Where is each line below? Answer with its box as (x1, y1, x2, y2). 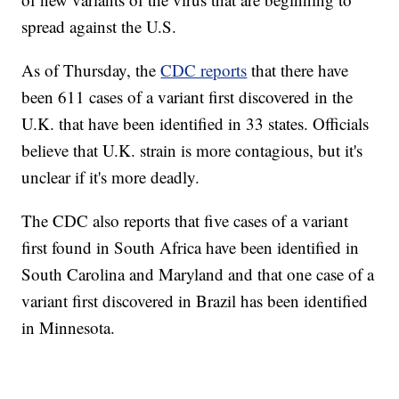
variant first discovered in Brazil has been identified (21, 289, 369, 313)
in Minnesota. (21, 316, 116, 339)
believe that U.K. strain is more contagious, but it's (21, 139, 363, 162)
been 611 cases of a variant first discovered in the (21, 85, 354, 109)
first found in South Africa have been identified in (21, 236, 360, 259)
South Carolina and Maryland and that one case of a (21, 263, 375, 286)
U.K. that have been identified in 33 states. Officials (21, 112, 370, 135)
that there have (247, 59, 349, 82)
